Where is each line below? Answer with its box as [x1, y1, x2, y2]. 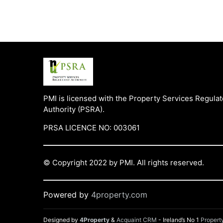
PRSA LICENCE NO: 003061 [43, 123, 140, 132]
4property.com [91, 190, 147, 200]
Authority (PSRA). [43, 105, 105, 114]
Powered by [43, 190, 91, 200]
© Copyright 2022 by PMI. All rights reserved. [43, 158, 204, 167]
